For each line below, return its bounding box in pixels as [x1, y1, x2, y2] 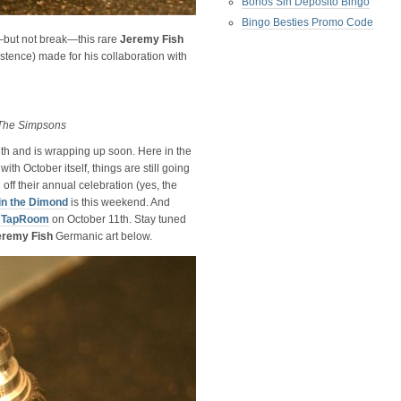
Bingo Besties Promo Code [242, 16, 373, 29]
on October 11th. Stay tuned [49, 213, 186, 226]
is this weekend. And [68, 196, 170, 209]
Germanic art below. [53, 230, 152, 243]
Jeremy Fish [120, 33, 183, 46]
